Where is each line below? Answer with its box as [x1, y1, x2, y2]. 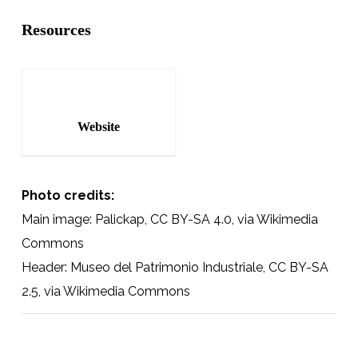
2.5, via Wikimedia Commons [21, 283, 190, 299]
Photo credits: [21, 187, 114, 203]
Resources [21, 20, 91, 38]
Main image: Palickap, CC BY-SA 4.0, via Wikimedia [21, 211, 318, 227]
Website [78, 119, 120, 133]
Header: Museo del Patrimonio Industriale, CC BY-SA [21, 259, 328, 275]
